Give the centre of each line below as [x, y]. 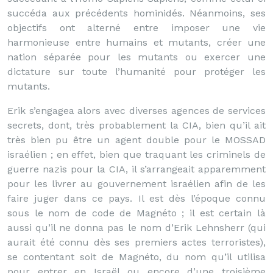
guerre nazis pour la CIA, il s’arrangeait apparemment [136, 169]
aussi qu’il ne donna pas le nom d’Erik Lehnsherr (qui [136, 228]
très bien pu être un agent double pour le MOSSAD [136, 140]
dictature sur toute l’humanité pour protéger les [136, 72]
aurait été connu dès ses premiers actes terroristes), [136, 242]
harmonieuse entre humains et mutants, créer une [136, 42]
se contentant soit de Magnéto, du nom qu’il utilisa [136, 257]
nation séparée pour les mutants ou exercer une [136, 57]
